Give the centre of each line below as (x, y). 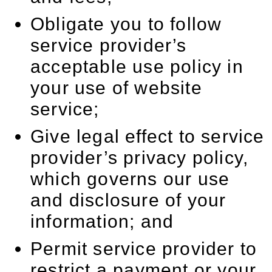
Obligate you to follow (126, 24)
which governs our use (130, 179)
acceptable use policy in (137, 66)
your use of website (116, 88)
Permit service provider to (144, 249)
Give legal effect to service (148, 136)
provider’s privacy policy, (140, 158)
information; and (102, 221)
